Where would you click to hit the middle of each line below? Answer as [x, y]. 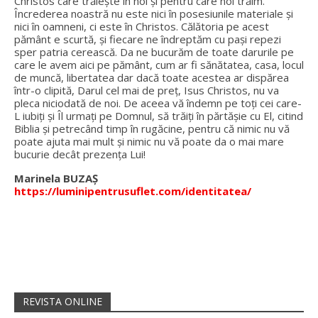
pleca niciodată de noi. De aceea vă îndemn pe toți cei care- [158, 103]
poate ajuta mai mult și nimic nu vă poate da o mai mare [149, 141]
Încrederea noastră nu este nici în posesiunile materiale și [154, 13]
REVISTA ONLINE [62, 301]
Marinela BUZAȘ [56, 178]
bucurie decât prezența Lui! [80, 154]
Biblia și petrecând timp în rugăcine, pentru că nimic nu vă [152, 128]
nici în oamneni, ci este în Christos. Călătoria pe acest [142, 26]
